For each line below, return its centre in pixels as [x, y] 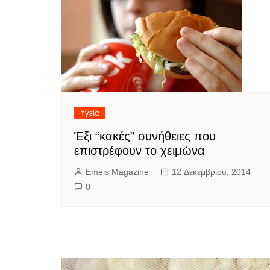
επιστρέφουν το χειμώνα [140, 151]
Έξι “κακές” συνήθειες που [145, 136]
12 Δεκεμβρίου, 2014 [211, 172]
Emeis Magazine [117, 172]
